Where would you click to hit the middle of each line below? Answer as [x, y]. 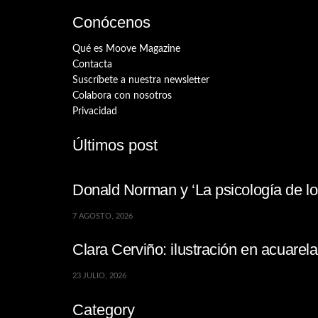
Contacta [92, 64]
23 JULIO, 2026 [99, 276]
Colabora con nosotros [122, 95]
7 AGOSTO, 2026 [103, 216]
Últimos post [115, 145]
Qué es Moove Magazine [126, 49]
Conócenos [111, 22]
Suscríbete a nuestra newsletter [141, 80]
